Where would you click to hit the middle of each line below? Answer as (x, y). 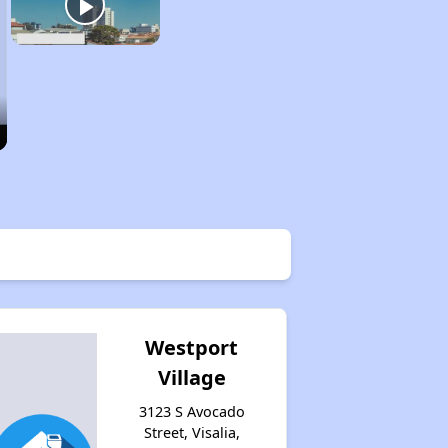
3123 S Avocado (191, 411)
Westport (192, 347)
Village (191, 377)
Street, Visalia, (191, 432)
